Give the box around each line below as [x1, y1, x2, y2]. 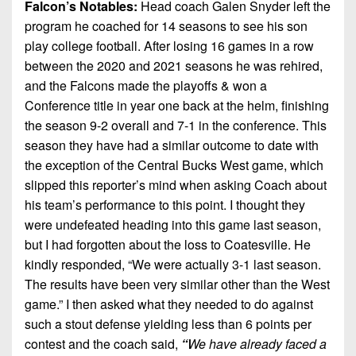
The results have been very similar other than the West [25, 274, 330, 293]
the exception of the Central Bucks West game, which [25, 155, 323, 174]
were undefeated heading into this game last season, [25, 215, 321, 234]
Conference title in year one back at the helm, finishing [25, 95, 329, 114]
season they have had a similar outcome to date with [25, 135, 319, 154]
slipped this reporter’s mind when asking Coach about [25, 175, 327, 194]
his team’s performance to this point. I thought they [25, 195, 305, 214]
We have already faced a [188, 334, 327, 353]
